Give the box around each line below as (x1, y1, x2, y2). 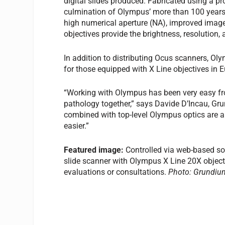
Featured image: (64, 145, 126, 155)
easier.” (64, 121, 89, 131)
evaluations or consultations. (64, 167, 169, 177)
